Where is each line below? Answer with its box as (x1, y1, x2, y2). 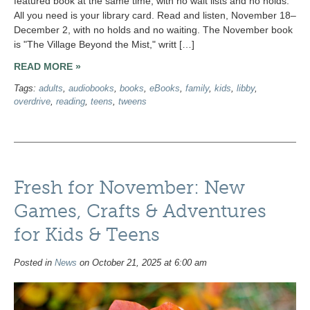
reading (56, 97, 85, 107)
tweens (118, 97, 147, 107)
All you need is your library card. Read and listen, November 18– (14, 9, 296, 21)
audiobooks (69, 84, 114, 94)
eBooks (149, 84, 180, 94)
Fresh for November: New (14, 176, 245, 199)
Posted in (14, 257, 55, 268)
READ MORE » (14, 60, 81, 72)
